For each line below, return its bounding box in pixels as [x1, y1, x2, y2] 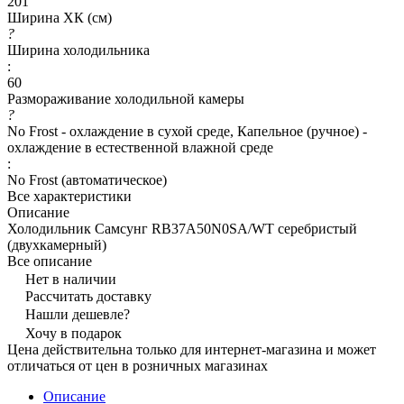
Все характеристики [7, 188, 132, 204]
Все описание [7, 252, 92, 269]
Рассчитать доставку [25, 288, 151, 304]
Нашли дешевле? [25, 306, 130, 322]
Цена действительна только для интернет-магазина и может [7, 341, 376, 357]
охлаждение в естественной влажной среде [7, 139, 273, 155]
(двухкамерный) [7, 236, 106, 252]
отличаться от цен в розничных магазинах [7, 357, 268, 373]
